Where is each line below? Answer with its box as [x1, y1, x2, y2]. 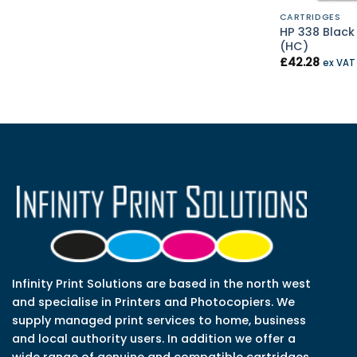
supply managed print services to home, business [12, 312, 306, 329]
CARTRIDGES [279, 10, 341, 23]
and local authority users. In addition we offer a [12, 331, 296, 347]
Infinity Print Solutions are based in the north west [12, 276, 311, 292]
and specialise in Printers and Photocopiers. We [12, 294, 295, 311]
